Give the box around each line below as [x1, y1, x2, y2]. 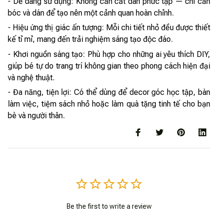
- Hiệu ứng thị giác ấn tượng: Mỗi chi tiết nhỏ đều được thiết [8, 23, 210, 33]
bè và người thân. [8, 110, 65, 120]
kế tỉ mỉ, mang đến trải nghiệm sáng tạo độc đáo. [8, 35, 173, 44]
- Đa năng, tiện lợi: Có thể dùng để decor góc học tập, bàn [8, 87, 210, 97]
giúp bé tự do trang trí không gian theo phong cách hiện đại [8, 61, 210, 71]
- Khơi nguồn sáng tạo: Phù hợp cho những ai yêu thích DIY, [8, 49, 210, 59]
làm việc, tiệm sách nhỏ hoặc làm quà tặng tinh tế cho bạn [8, 99, 210, 109]
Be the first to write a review [66, 202, 152, 211]
